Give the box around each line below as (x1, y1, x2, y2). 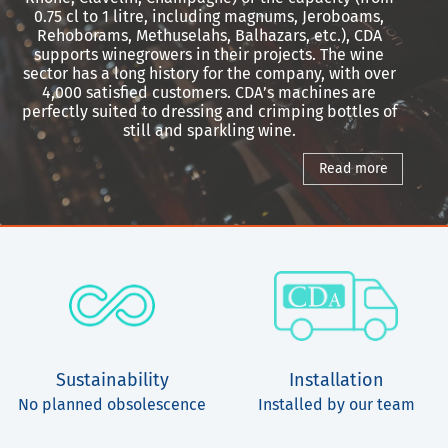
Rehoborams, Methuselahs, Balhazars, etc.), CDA (36, 26, 382, 45)
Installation (288, 369, 384, 391)
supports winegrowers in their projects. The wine (34, 45, 384, 64)
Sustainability (55, 369, 169, 391)
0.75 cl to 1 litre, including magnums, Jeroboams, (34, 7, 384, 26)
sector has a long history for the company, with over (22, 64, 396, 83)
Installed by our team (257, 395, 415, 414)
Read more (318, 160, 388, 177)
